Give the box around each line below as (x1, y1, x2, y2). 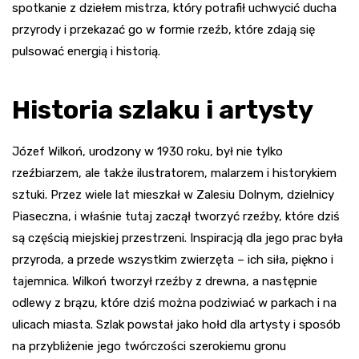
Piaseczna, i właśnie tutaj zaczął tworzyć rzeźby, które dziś (12, 209, 340, 224)
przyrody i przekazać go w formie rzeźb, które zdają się (12, 22, 315, 38)
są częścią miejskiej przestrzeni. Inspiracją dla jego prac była (12, 231, 343, 246)
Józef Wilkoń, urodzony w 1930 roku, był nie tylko (12, 144, 283, 159)
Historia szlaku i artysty (12, 95, 313, 126)
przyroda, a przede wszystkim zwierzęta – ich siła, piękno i (12, 252, 333, 268)
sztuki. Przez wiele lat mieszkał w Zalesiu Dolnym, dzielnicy (12, 188, 334, 203)
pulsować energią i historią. (12, 44, 160, 59)
